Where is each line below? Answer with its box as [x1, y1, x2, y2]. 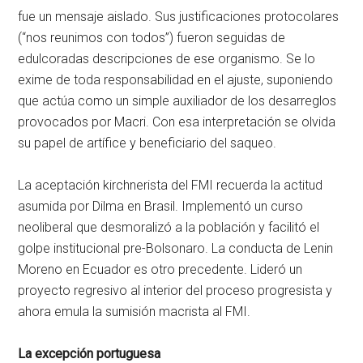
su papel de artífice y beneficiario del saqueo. [18, 135, 277, 152]
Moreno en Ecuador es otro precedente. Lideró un [18, 262, 303, 278]
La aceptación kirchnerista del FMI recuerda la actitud [18, 177, 323, 194]
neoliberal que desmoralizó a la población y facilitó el [18, 220, 320, 236]
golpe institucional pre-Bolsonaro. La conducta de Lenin [18, 241, 334, 257]
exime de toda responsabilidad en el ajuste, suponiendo [18, 72, 334, 88]
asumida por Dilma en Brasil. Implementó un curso [18, 199, 304, 215]
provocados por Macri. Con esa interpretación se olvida [18, 114, 336, 130]
